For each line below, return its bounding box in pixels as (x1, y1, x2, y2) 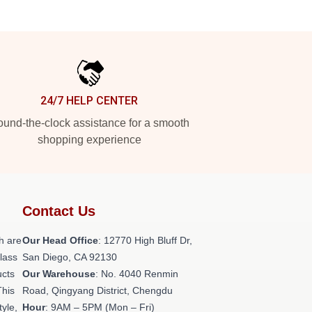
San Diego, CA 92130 (22, 251, 117, 263)
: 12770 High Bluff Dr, (98, 235, 192, 246)
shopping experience (37, 134, 141, 146)
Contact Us (22, 203, 95, 219)
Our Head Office (22, 235, 98, 246)
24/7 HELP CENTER (40, 94, 138, 107)
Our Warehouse (22, 268, 95, 279)
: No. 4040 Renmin (95, 268, 178, 279)
